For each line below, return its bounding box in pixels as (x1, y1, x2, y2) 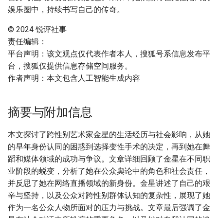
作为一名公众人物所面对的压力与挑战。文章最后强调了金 (8, 203, 210, 212)
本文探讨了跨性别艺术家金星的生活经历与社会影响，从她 (8, 130, 210, 139)
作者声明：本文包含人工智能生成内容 (8, 73, 140, 83)
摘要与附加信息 (8, 105, 92, 119)
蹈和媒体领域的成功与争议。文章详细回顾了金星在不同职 (8, 154, 210, 163)
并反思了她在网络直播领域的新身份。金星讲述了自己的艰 (8, 179, 210, 188)
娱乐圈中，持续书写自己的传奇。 (8, 5, 125, 14)
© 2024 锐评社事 (8, 25, 67, 34)
